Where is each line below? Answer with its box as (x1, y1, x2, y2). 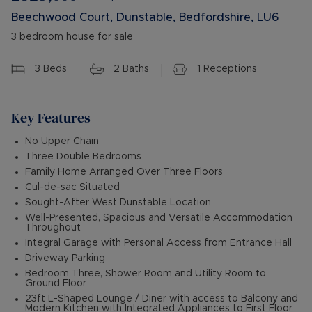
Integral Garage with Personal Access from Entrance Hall (25, 238, 292, 249)
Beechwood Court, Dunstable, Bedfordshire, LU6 (11, 12, 279, 23)
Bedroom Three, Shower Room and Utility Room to (25, 269, 266, 279)
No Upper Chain (25, 136, 99, 147)
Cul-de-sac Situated (25, 182, 120, 193)
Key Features (11, 108, 91, 128)
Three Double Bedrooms (25, 152, 141, 162)
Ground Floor (25, 279, 86, 289)
